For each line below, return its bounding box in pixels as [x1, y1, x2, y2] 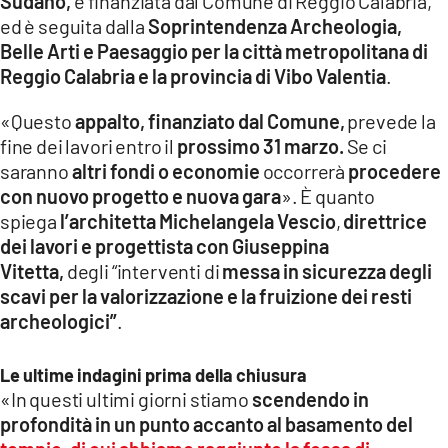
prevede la [344, 109, 436, 134]
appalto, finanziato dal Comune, [74, 109, 345, 134]
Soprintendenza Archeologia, [147, 14, 402, 39]
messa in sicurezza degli [222, 259, 433, 284]
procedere [347, 159, 441, 184]
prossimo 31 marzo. [176, 134, 344, 159]
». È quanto [281, 184, 376, 209]
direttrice [343, 209, 428, 234]
